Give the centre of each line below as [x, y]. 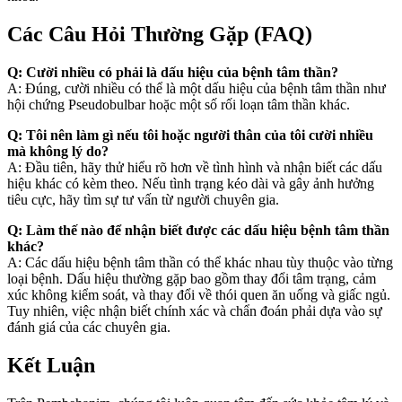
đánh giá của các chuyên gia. [89, 327]
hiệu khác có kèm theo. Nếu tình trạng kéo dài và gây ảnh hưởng [191, 183]
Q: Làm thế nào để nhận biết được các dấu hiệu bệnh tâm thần [198, 230]
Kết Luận [51, 365]
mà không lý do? [58, 151]
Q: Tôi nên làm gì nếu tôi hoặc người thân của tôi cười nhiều [190, 135]
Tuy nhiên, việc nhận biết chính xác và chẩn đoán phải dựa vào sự [195, 310]
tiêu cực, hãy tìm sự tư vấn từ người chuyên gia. [143, 199]
